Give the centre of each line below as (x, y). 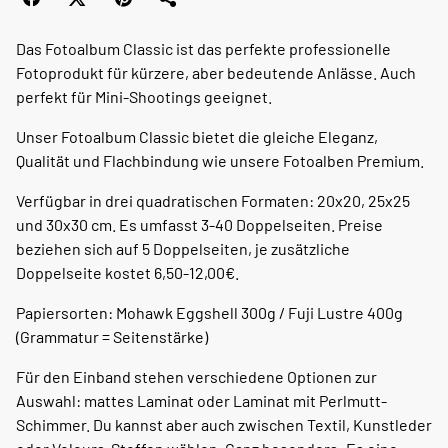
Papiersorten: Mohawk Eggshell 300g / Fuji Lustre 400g (209, 312)
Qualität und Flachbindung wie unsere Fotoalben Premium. (220, 160)
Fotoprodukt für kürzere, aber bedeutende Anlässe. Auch (216, 72)
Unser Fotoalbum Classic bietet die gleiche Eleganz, (197, 136)
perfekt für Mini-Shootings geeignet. (144, 96)
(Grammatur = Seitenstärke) (112, 336)
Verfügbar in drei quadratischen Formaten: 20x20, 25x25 (213, 200)
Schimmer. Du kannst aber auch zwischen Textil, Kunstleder (224, 424)
